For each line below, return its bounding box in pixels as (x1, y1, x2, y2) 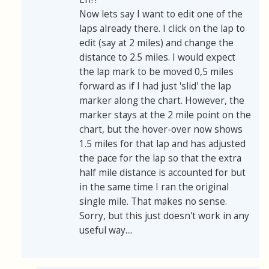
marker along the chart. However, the (79, 94, 244, 107)
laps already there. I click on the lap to (79, 22, 245, 35)
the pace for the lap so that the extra (79, 152, 241, 165)
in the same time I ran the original (79, 181, 229, 194)
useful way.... (79, 224, 133, 237)
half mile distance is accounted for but (79, 166, 246, 180)
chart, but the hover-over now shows (79, 123, 243, 136)
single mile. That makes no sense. (79, 195, 227, 208)
